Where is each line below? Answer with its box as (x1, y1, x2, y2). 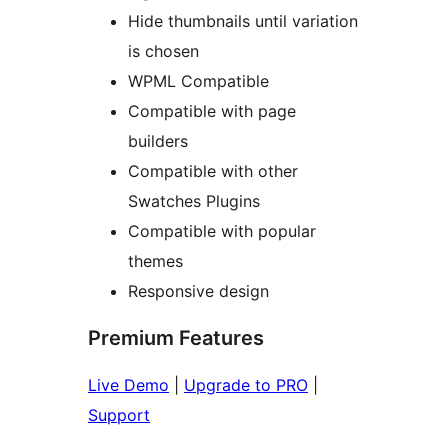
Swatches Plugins (128, 191, 260, 212)
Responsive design (128, 281, 269, 302)
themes (128, 251, 183, 272)
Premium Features (88, 326, 264, 351)
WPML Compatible (128, 71, 269, 92)
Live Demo (88, 375, 169, 396)
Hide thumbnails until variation (128, 11, 358, 32)
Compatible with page (128, 101, 296, 122)
